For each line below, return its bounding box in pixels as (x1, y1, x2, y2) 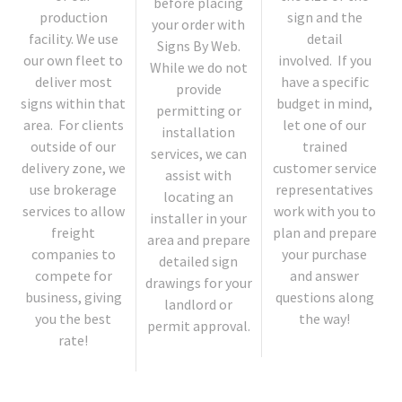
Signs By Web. (156, 36, 240, 55)
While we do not (149, 57, 248, 76)
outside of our (31, 136, 117, 155)
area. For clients (22, 115, 124, 134)
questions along (275, 287, 374, 306)
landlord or (164, 294, 233, 313)
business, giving (24, 287, 122, 306)
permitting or (155, 100, 241, 119)
